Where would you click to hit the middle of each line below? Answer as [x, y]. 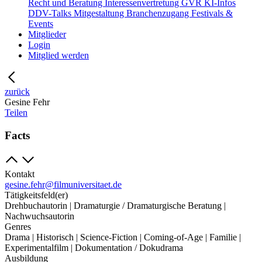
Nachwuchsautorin [39, 216]
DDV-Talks [51, 13]
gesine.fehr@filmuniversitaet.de [63, 185]
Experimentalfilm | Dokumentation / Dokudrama [94, 248]
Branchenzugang [159, 13]
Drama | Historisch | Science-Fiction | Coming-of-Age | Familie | [123, 237]
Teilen [16, 113]
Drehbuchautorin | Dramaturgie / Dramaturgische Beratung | [115, 206]
